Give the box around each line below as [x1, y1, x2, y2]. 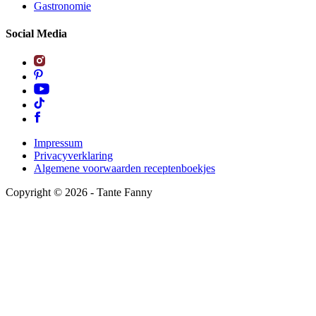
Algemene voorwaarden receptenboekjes [34, 162, 215, 175]
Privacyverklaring [34, 150, 113, 162]
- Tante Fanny [87, 186, 152, 199]
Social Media [6, 28, 67, 40]
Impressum [34, 137, 83, 150]
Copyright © [6, 186, 65, 199]
